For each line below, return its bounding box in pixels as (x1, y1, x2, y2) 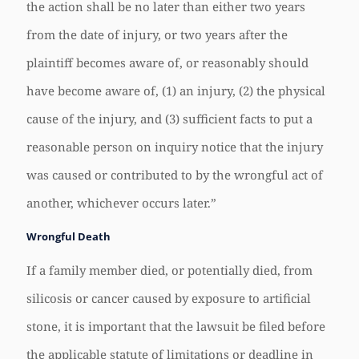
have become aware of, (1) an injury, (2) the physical (26, 83, 325, 99)
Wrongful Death (26, 229, 111, 244)
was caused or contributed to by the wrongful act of (26, 167, 323, 183)
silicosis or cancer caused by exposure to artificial (26, 290, 311, 306)
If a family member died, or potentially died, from (26, 262, 313, 278)
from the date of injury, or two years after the (26, 26, 288, 42)
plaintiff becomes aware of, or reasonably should (26, 54, 309, 71)
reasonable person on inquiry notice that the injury (26, 139, 323, 155)
